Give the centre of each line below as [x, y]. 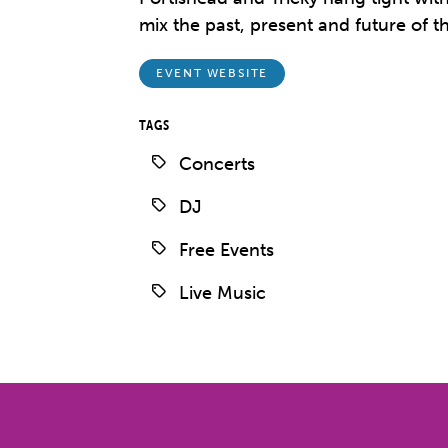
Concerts [217, 163]
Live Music [223, 292]
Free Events [227, 249]
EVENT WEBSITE [212, 73]
